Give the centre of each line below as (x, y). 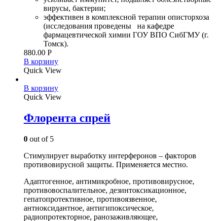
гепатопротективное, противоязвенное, (90, 199)
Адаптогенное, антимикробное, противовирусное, (109, 181)
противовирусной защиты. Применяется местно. (106, 164)
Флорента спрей (67, 118)
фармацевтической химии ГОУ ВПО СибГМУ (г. (126, 35)
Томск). (56, 43)
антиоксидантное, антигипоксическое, (89, 208)
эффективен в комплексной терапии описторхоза (126, 17)
